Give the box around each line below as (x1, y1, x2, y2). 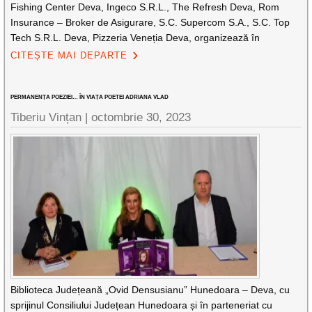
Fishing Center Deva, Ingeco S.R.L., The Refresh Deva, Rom (10, 1, 280, 13)
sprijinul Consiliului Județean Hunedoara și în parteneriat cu (10, 299, 273, 311)
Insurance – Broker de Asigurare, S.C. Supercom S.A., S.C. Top (10, 17, 290, 28)
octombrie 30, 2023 (91, 111, 192, 124)
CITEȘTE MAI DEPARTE (10, 50, 128, 61)
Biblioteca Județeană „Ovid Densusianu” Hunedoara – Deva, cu (10, 284, 290, 295)
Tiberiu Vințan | (10, 111, 92, 124)
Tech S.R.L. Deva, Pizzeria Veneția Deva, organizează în (10, 32, 260, 43)
